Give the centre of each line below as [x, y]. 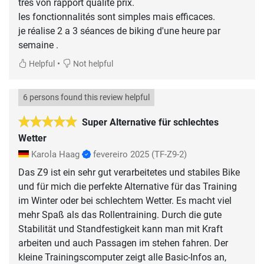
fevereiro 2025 [121, 154]
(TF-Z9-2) [169, 154]
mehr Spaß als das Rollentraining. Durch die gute [120, 214]
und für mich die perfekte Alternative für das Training [128, 186]
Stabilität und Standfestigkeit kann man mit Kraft [121, 229]
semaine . [38, 45]
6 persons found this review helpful [86, 97]
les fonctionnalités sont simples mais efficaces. [117, 16]
